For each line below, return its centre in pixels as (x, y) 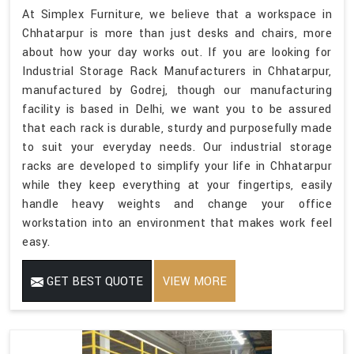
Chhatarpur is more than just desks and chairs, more (177, 33)
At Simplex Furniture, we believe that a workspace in (177, 14)
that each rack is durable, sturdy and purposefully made (177, 128)
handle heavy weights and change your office (177, 204)
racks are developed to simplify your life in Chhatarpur (177, 166)
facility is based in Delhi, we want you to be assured (177, 109)
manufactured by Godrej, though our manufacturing (177, 90)
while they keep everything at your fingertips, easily (177, 185)
